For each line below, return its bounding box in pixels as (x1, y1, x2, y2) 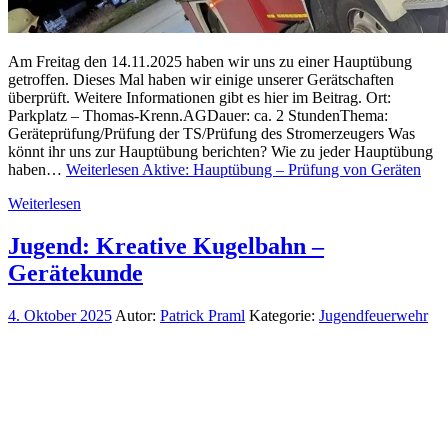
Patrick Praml (160, 306, 245, 324)
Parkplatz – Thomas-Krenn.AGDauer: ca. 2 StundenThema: (8, 106, 388, 124)
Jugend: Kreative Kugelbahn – (8, 232, 324, 259)
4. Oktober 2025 (8, 306, 112, 324)
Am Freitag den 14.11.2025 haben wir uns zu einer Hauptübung (8, 52, 412, 70)
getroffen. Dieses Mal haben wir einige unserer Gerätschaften (8, 70, 394, 88)
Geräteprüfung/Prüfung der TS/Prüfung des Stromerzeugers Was (8, 124, 415, 142)
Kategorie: (249, 306, 319, 324)
